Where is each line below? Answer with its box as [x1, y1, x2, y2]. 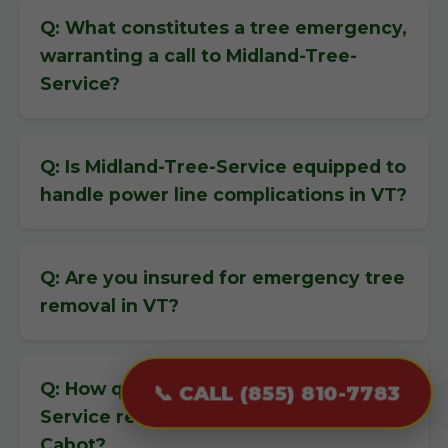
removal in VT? [40, 295, 179, 316]
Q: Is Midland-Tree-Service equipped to [40, 156, 406, 177]
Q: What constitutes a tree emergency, [40, 17, 407, 38]
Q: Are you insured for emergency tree [40, 267, 405, 288]
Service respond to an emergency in [40, 406, 382, 427]
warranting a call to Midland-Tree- [40, 45, 357, 66]
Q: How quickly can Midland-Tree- [40, 378, 353, 399]
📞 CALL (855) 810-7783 [155, 380, 398, 406]
